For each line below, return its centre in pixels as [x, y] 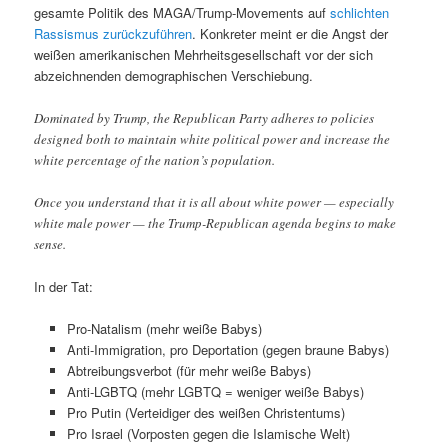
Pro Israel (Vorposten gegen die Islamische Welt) [208, 433]
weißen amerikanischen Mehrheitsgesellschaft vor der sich [204, 55]
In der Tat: [64, 286]
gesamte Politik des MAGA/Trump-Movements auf [182, 13]
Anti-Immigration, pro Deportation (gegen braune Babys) [227, 349]
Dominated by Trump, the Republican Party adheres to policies [204, 117]
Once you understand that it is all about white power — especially [214, 201]
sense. [50, 243]
